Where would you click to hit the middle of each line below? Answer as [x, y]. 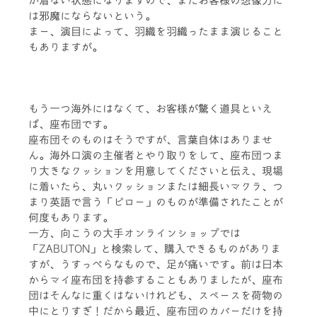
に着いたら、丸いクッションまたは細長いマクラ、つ [156, 186]
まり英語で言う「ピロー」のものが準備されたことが [156, 202]
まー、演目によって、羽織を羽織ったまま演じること [156, 32]
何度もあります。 [71, 217]
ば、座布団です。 [71, 124]
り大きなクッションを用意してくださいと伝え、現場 [156, 171]
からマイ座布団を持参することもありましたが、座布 [156, 279]
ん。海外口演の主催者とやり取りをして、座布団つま [156, 155]
